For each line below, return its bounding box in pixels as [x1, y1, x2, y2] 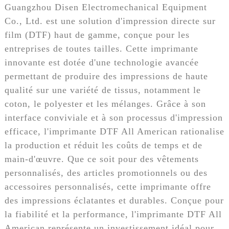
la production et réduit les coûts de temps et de [4, 140, 202, 150]
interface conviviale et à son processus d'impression [4, 112, 223, 123]
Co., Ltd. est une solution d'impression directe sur [4, 15, 216, 26]
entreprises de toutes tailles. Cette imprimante [4, 43, 198, 54]
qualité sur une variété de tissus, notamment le [4, 84, 201, 95]
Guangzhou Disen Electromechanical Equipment [4, 2, 207, 12]
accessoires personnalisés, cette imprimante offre [4, 181, 211, 192]
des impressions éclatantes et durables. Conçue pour [4, 195, 224, 205]
